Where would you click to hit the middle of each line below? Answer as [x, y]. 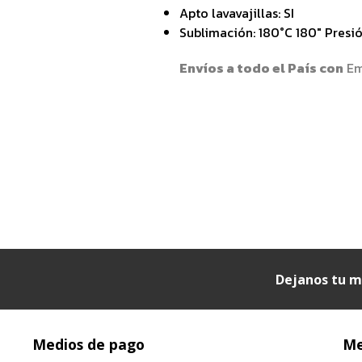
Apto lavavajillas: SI [237, 13]
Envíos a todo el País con [262, 67]
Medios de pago [88, 344]
